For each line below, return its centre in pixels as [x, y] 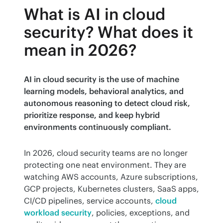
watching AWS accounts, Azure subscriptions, [111, 177]
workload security [58, 213]
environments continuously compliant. [98, 127]
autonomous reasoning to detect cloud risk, [107, 103]
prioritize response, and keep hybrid [92, 115]
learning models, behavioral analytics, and [104, 91]
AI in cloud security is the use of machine [102, 79]
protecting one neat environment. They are [105, 165]
